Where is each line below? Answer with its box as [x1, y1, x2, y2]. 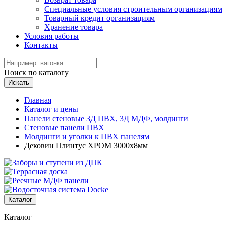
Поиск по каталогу [4, 68, 69, 77]
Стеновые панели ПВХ [24, 123, 104, 132]
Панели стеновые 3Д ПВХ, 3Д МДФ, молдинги [24, 114, 188, 123]
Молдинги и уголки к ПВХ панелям [24, 132, 149, 141]
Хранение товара [44, 23, 103, 31]
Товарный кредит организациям [44, 14, 155, 22]
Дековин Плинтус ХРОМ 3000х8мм [24, 141, 148, 150]
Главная [24, 96, 51, 104]
